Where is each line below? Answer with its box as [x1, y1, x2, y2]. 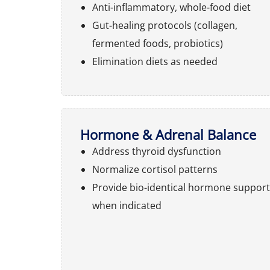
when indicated [92, 199, 162, 212]
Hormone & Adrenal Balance [80, 125, 256, 143]
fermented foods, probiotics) [92, 37, 223, 50]
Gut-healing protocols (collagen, [92, 19, 237, 32]
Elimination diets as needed [92, 55, 218, 68]
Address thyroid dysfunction [92, 145, 221, 158]
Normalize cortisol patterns [92, 163, 218, 176]
